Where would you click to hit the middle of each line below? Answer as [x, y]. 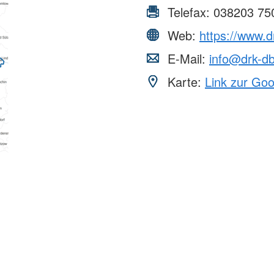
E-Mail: [187, 59]
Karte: [184, 82]
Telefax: [189, 12]
